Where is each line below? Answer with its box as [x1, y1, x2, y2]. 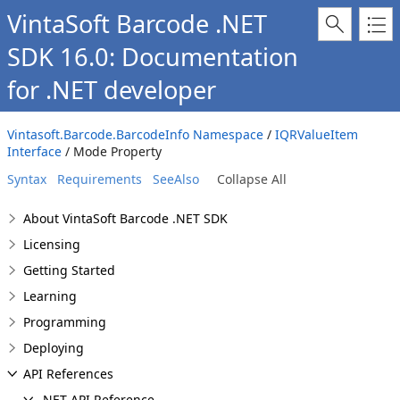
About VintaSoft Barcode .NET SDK [23, 210, 228, 227]
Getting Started [23, 262, 115, 279]
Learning [23, 287, 77, 304]
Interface [7, 143, 62, 160]
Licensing [23, 236, 80, 253]
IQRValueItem [275, 126, 358, 143]
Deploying [23, 339, 84, 356]
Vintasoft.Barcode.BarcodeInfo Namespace [7, 126, 263, 143]
